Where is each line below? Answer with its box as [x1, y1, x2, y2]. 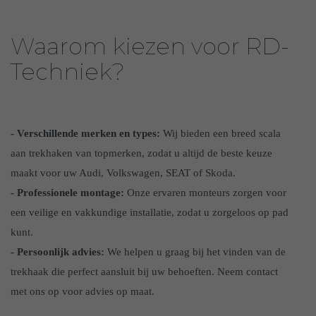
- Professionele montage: [11, 186, 124, 198]
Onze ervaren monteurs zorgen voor [124, 186, 286, 198]
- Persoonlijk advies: [11, 245, 104, 257]
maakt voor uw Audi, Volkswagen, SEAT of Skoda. [11, 166, 236, 178]
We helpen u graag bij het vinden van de [104, 245, 286, 257]
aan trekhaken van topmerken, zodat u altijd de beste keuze [11, 147, 272, 159]
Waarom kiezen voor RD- [11, 32, 289, 60]
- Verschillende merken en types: [11, 127, 160, 139]
